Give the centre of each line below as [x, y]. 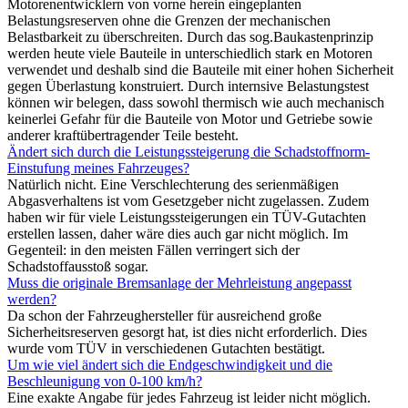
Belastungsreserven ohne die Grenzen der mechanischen [169, 20]
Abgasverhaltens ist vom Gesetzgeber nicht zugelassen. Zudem [188, 200]
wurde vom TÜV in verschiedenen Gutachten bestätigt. [166, 348]
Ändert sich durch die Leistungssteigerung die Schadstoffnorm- [189, 151]
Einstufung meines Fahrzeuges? [98, 168]
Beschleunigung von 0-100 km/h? [105, 381]
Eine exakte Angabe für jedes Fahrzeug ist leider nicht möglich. [189, 397]
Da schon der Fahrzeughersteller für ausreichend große [164, 315]
